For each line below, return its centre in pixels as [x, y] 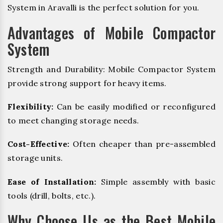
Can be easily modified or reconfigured [134, 107]
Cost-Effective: [39, 144]
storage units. [35, 158]
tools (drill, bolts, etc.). [52, 195]
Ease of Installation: [52, 181]
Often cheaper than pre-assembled [142, 144]
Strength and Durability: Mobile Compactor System [111, 69]
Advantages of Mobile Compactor [111, 33]
